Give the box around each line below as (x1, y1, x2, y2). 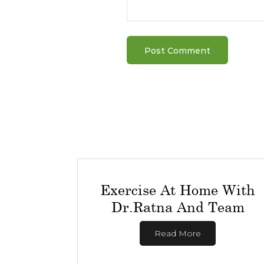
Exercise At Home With (100, 181, 256, 198)
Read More (154, 228, 202, 239)
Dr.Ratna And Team (111, 198, 245, 215)
